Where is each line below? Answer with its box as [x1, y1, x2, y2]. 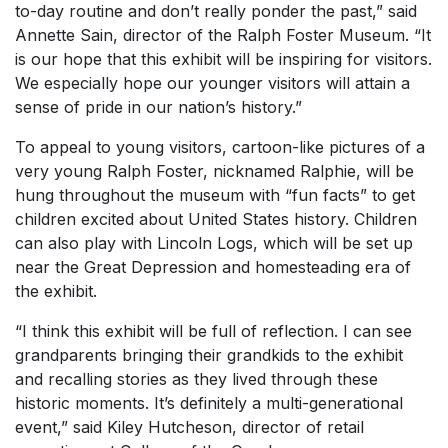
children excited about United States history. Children [15, 209, 417, 229]
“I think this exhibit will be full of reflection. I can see [15, 321, 412, 341]
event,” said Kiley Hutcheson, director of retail [15, 417, 364, 437]
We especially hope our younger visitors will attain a [15, 73, 410, 93]
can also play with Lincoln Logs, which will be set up [15, 233, 413, 253]
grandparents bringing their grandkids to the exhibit [15, 345, 403, 365]
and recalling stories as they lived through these [15, 369, 378, 389]
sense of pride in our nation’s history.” [15, 97, 302, 117]
